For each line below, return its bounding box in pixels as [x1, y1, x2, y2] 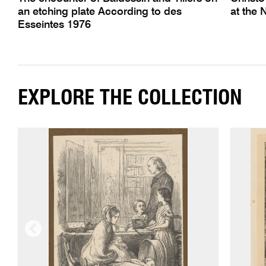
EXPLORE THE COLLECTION [17, 88, 242, 109]
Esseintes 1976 [17, 19, 91, 30]
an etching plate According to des [17, 6, 182, 17]
